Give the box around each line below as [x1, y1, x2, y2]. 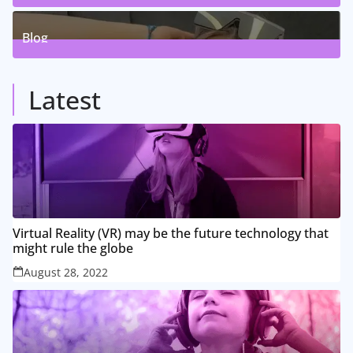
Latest [28, 82, 101, 117]
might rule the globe [13, 239, 133, 257]
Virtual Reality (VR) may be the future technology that [13, 224, 329, 242]
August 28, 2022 [24, 264, 108, 280]
